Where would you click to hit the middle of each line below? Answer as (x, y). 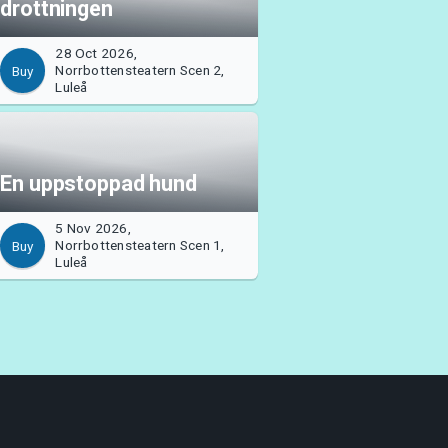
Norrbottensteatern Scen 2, (140, 70)
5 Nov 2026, (93, 228)
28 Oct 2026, (96, 53)
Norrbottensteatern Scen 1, (140, 245)
